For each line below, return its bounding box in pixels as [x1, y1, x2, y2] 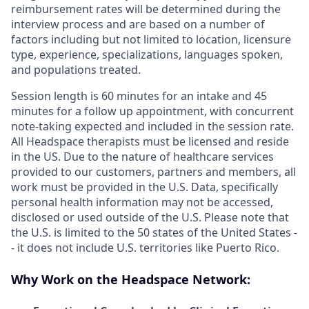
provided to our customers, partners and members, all [11, 163, 296, 179]
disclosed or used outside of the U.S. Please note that [11, 209, 289, 225]
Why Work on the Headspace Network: [11, 270, 250, 288]
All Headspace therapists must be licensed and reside [11, 133, 289, 149]
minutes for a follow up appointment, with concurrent [11, 103, 294, 119]
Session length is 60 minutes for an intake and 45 [11, 88, 267, 103]
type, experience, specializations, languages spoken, [11, 46, 283, 62]
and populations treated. [11, 61, 141, 77]
